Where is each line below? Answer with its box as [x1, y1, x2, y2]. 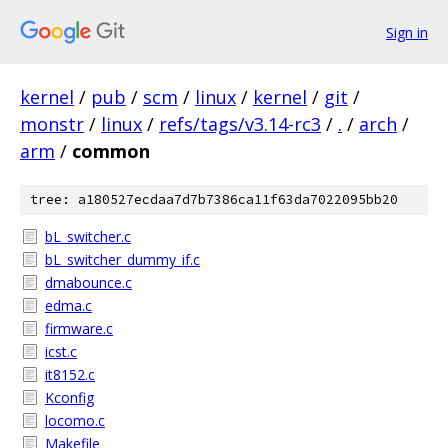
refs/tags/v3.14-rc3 [159, 112, 321, 136]
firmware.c [45, 319, 113, 338]
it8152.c [45, 365, 95, 384]
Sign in [386, 22, 428, 42]
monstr [20, 112, 84, 136]
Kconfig [45, 388, 94, 407]
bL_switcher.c [45, 227, 131, 246]
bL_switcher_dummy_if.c [45, 250, 200, 269]
